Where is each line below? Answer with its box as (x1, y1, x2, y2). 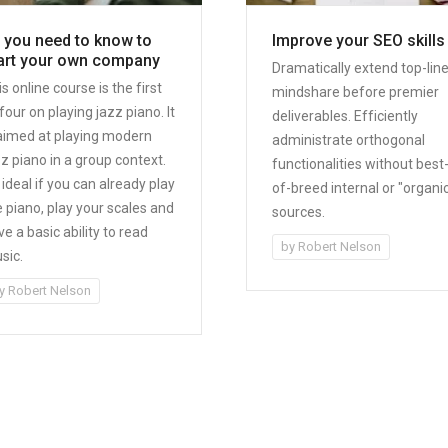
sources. (271, 203, 325, 220)
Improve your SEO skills (271, 30, 445, 50)
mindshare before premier (271, 83, 439, 100)
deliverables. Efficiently (271, 107, 418, 124)
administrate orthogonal (271, 131, 425, 148)
